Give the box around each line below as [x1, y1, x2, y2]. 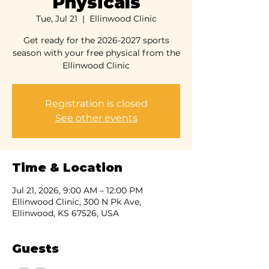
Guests [12, 241, 59, 256]
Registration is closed [44, 98, 148, 109]
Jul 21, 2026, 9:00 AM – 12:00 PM [12, 185, 143, 196]
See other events [55, 112, 138, 124]
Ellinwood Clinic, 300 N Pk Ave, [12, 196, 141, 207]
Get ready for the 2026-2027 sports [23, 35, 169, 46]
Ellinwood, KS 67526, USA [12, 208, 119, 219]
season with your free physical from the [12, 47, 180, 58]
